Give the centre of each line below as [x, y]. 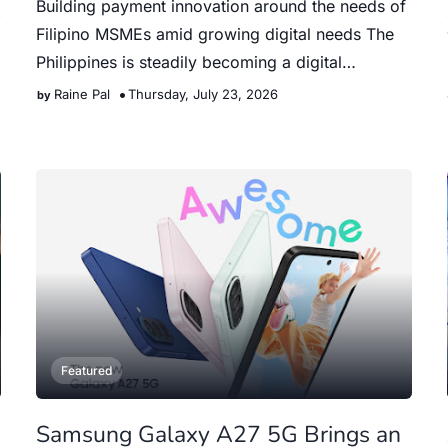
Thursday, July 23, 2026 [202, 94]
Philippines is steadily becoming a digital [188, 62]
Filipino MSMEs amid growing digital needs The [214, 34]
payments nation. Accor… [131, 90]
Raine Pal [81, 94]
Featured [86, 370]
